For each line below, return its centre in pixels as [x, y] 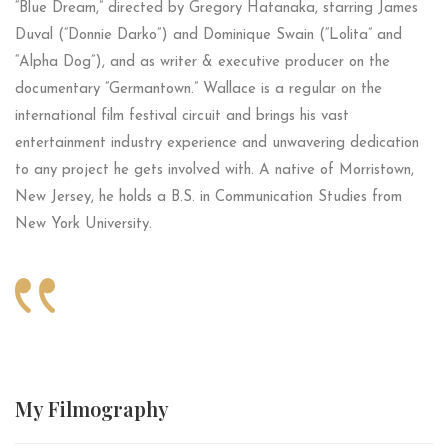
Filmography [108, 409]
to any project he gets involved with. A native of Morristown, [214, 171]
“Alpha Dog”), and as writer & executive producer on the [202, 63]
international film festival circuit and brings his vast [182, 117]
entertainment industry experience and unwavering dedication [217, 144]
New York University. [83, 225]
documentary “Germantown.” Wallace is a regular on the [198, 90]
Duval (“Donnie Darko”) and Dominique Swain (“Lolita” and [208, 36]
